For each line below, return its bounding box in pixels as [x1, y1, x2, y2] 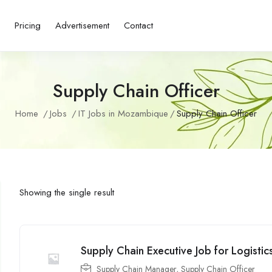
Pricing [15, 18, 41, 32]
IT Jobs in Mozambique [78, 106, 168, 120]
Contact [124, 18, 154, 32]
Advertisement [55, 18, 110, 32]
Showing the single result [19, 186, 115, 200]
